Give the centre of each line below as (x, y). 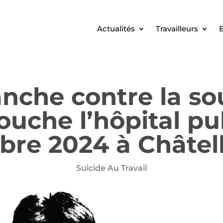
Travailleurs (177, 29)
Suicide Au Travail (111, 168)
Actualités (116, 29)
